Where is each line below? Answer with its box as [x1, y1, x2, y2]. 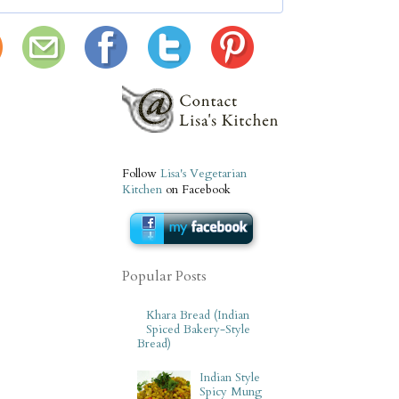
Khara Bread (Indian [146, 307, 250, 324]
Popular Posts [122, 265, 207, 286]
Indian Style [199, 369, 261, 386]
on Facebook [162, 181, 231, 198]
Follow [122, 165, 160, 182]
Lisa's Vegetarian [160, 165, 247, 182]
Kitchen [122, 181, 162, 198]
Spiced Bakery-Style [146, 322, 251, 338]
